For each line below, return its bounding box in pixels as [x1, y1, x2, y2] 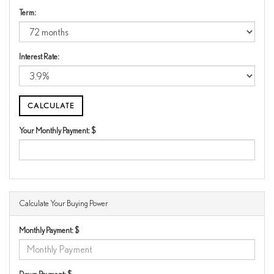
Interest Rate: [19, 51, 59, 61]
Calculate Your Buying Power [19, 198, 108, 208]
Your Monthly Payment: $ [19, 125, 95, 135]
